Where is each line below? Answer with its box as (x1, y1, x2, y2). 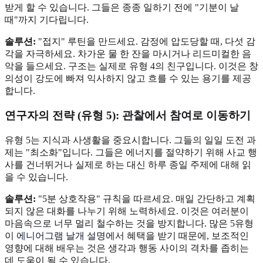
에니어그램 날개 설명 (16, 231, 106, 241)
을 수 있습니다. (5, 172, 68, 183)
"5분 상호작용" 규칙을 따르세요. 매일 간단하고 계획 (36, 194, 255, 204)
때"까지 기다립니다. (5, 14, 89, 25)
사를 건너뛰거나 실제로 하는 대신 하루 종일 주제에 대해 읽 (5, 160, 251, 170)
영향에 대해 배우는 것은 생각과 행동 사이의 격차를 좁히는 (5, 243, 249, 254)
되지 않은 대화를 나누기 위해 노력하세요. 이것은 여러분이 (5, 206, 249, 217)
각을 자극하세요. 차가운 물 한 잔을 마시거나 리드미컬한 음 (5, 48, 251, 59)
